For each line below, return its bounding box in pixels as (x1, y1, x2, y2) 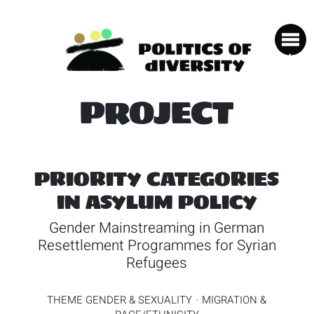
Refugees (126, 252, 188, 274)
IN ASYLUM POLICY (56, 186, 257, 219)
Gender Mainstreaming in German (49, 217, 265, 239)
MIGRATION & (202, 292, 267, 308)
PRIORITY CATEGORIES (34, 163, 280, 196)
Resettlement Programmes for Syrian (37, 234, 276, 257)
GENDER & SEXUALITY (86, 292, 193, 308)
